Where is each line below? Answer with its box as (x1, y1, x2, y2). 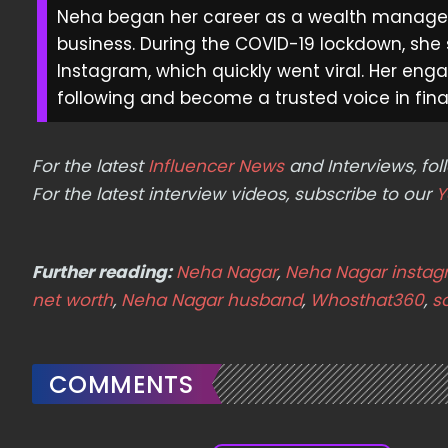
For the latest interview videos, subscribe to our (32, 181, 436, 206)
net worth (32, 287, 113, 312)
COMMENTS (49, 367, 194, 401)
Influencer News (148, 153, 284, 178)
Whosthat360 (310, 287, 424, 312)
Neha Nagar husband (121, 287, 302, 312)
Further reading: (32, 259, 176, 284)
